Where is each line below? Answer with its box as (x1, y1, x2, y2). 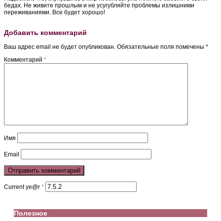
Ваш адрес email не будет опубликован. (4, 43, 115, 51)
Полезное (14, 209, 47, 217)
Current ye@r (4, 184, 41, 191)
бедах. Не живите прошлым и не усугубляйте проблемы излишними (4, 2, 194, 9)
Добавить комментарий (4, 29, 87, 37)
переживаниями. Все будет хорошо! (4, 9, 105, 16)
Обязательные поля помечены (117, 43, 206, 51)
